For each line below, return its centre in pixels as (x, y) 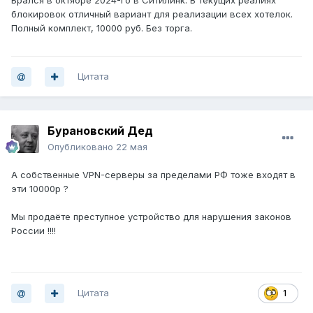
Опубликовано (82, 147)
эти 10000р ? (40, 189)
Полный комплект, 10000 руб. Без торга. (102, 28)
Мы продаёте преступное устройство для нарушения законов (151, 217)
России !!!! (34, 231)
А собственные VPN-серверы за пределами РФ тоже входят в (153, 175)
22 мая (132, 147)
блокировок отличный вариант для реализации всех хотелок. (152, 14)
